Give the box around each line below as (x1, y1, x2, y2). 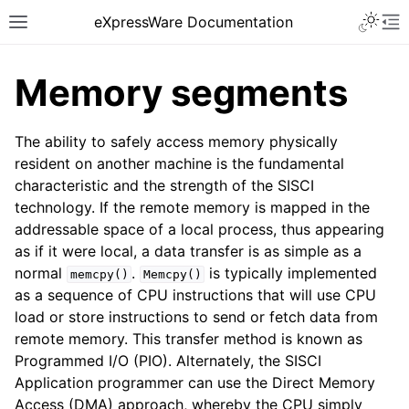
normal (15, 264, 67, 282)
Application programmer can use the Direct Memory (15, 373, 375, 392)
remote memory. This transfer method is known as (15, 330, 362, 348)
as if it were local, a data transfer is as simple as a (15, 242, 362, 260)
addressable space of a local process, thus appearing (15, 220, 384, 238)
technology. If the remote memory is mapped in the (15, 198, 370, 216)
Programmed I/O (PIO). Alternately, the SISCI (15, 351, 321, 370)
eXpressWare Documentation (94, 13, 293, 31)
